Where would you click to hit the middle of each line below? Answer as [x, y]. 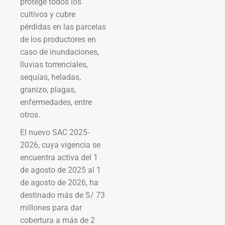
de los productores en [58, 39]
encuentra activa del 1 [59, 157]
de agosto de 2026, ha [59, 182]
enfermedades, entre [56, 102]
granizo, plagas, [48, 89]
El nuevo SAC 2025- [55, 132]
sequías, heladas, [50, 77]
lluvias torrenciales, [54, 64]
